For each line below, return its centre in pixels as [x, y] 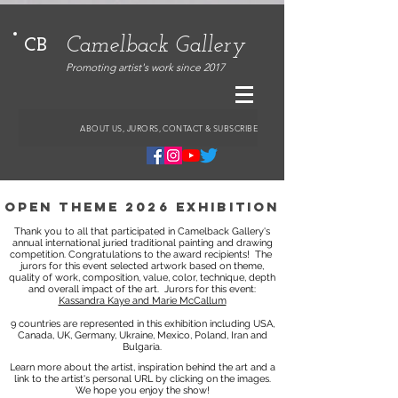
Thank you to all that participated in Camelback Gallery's [142, 231]
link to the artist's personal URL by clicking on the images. [142, 379]
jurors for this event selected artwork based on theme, [142, 266]
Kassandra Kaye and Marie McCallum [142, 301]
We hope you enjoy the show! [142, 390]
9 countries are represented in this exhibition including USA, [142, 324]
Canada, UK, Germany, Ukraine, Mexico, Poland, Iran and [142, 335]
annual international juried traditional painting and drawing [142, 243]
